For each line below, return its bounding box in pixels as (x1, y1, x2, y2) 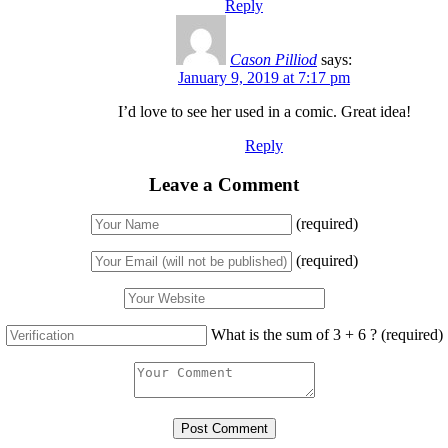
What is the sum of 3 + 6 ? (206, 326, 381, 344)
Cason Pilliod (230, 50, 317, 68)
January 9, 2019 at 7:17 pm (178, 68, 350, 86)
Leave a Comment (149, 173, 299, 195)
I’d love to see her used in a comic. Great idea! (117, 102, 411, 120)
